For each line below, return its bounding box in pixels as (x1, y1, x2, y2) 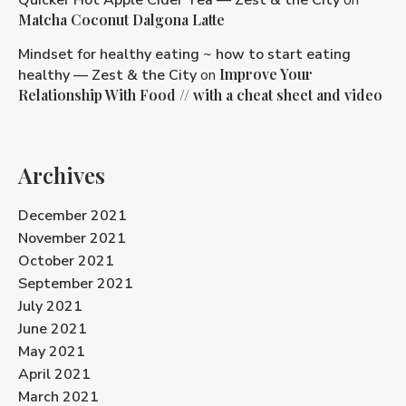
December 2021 (18, 205, 127, 226)
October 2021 (18, 250, 114, 271)
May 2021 (18, 341, 85, 362)
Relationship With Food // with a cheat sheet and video (18, 84, 382, 104)
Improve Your (219, 63, 313, 83)
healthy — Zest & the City (18, 64, 197, 85)
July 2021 (18, 295, 82, 316)
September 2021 (18, 273, 133, 294)
